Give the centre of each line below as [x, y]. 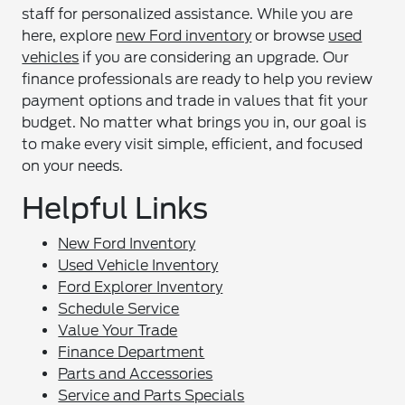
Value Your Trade [118, 330]
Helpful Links [115, 208]
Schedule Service [119, 309]
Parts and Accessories [136, 374]
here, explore [69, 36]
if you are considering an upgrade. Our [214, 57]
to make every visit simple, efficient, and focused [193, 144]
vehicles [51, 57]
